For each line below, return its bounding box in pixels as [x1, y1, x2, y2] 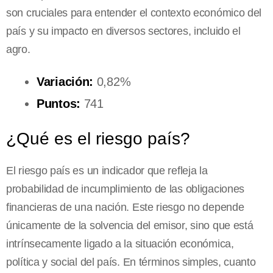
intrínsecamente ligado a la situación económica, [6, 238, 234, 250]
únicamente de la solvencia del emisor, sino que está [6, 219, 253, 232]
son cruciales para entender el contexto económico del [6, 7, 262, 19]
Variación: [37, 75, 93, 89]
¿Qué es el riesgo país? [6, 129, 190, 149]
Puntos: [37, 97, 80, 111]
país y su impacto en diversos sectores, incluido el [6, 25, 241, 38]
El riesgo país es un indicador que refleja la [6, 165, 208, 177]
